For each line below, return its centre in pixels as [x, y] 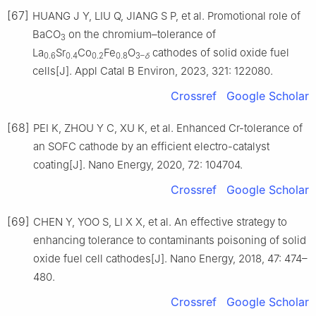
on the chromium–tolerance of [141, 35]
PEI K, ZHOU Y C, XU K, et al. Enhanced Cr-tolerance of [168, 128]
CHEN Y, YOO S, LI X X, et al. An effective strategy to [160, 222]
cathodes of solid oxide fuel [219, 53]
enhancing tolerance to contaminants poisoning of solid [170, 241]
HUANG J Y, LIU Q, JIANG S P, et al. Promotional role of [166, 16]
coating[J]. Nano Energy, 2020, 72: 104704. [138, 165]
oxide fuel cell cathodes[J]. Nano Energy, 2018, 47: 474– [170, 259]
